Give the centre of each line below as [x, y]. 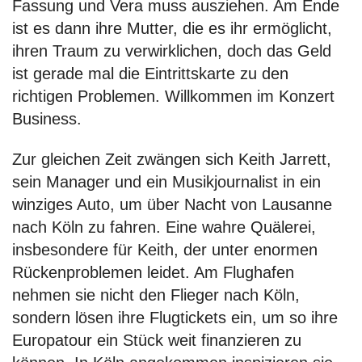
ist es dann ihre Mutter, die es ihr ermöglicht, [172, 28]
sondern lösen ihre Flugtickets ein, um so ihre [175, 317]
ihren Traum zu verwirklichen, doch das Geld [172, 51]
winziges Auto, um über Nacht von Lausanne [172, 204]
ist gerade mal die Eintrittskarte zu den [150, 73]
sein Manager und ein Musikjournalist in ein [166, 181]
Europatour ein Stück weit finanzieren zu [157, 340]
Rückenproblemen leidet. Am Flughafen [153, 272]
